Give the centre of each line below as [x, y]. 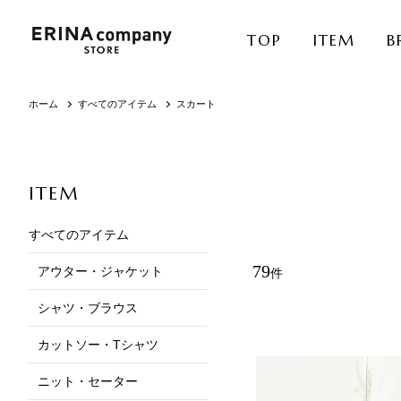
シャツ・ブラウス [88, 307]
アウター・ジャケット [100, 271]
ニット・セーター [88, 381]
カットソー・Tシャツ [98, 344]
